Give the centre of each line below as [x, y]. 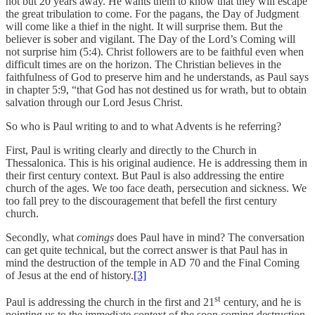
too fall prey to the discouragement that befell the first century [141, 200]
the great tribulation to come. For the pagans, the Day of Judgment [152, 13]
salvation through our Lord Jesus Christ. [94, 102]
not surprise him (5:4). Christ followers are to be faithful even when [155, 51]
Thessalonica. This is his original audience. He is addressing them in [156, 162]
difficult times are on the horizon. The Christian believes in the [143, 64]
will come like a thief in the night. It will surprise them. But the [144, 26]
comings [95, 237]
